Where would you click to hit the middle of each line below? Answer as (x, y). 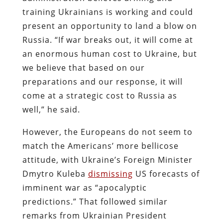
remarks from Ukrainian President (94, 215)
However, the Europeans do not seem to (107, 132)
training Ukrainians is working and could (108, 12)
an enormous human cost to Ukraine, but (110, 54)
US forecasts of (166, 173)
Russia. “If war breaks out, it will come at (108, 40)
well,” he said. (51, 109)
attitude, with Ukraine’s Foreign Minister (107, 160)
